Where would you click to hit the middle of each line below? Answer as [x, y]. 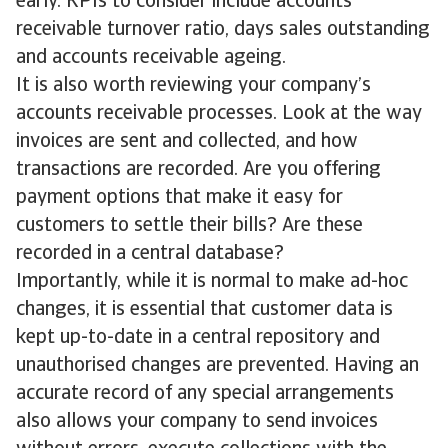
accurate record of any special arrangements [205, 394]
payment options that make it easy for [179, 198]
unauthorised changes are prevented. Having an [217, 366]
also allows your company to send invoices [197, 422]
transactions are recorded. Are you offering [198, 170]
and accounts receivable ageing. [151, 58]
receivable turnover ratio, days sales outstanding [223, 30]
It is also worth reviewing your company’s [193, 86]
